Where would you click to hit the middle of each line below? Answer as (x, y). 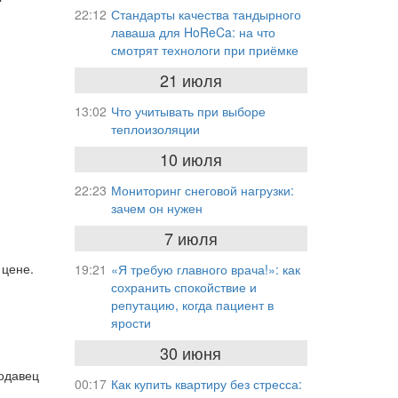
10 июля (191, 159)
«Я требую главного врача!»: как (205, 269)
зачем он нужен (156, 208)
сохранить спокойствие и (183, 287)
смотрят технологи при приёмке (204, 50)
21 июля (191, 80)
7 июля (191, 238)
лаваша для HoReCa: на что (193, 32)
